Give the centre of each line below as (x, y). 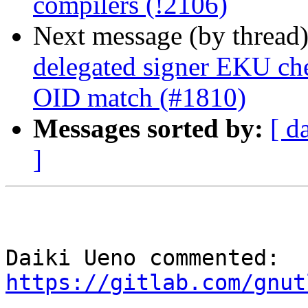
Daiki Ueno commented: (286, 258)
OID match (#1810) (140, 98)
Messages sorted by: (148, 129)
